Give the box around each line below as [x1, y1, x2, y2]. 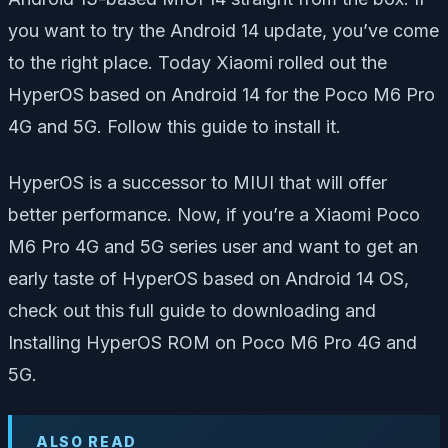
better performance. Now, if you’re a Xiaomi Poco [8, 203, 420, 225]
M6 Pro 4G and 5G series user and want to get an [8, 235, 418, 257]
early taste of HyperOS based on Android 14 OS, [8, 267, 409, 289]
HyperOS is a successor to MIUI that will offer [8, 171, 387, 193]
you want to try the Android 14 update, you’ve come [8, 19, 439, 41]
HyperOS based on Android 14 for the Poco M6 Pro [8, 83, 435, 105]
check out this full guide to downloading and [8, 299, 376, 321]
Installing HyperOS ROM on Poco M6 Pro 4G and [8, 331, 417, 353]
